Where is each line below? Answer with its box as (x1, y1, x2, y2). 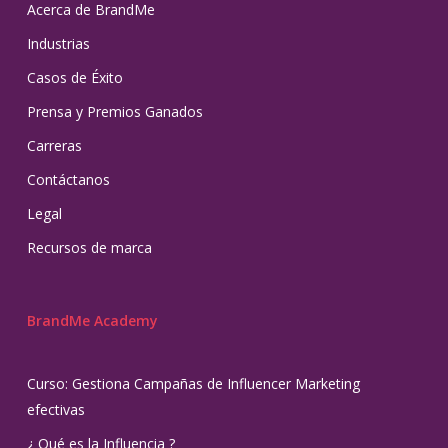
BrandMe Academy (26, 311, 158, 331)
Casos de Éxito (26, 68, 123, 88)
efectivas (26, 400, 85, 420)
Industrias (26, 34, 90, 54)
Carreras (26, 136, 82, 156)
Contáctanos (26, 170, 110, 190)
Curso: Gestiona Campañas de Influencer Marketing (26, 374, 360, 394)
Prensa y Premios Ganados (26, 102, 203, 122)
